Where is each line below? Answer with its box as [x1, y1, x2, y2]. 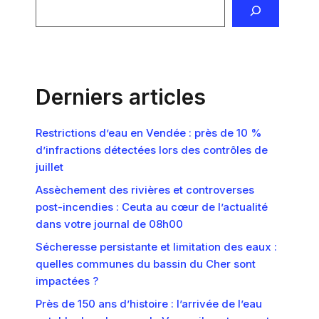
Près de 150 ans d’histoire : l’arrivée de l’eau [36, 297, 262, 310]
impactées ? [36, 274, 98, 288]
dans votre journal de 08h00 [36, 217, 183, 231]
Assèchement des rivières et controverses [36, 183, 254, 197]
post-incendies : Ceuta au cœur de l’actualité [36, 200, 268, 214]
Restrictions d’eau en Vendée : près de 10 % [36, 126, 262, 140]
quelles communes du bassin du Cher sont [36, 257, 256, 271]
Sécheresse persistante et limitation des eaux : [36, 240, 277, 253]
